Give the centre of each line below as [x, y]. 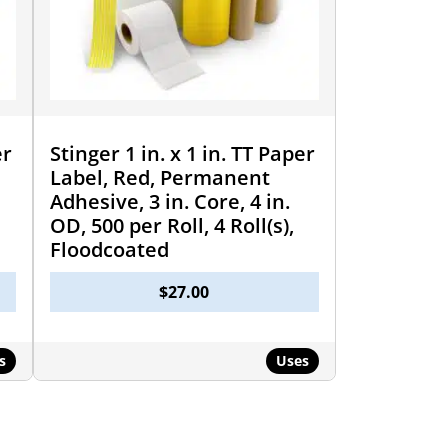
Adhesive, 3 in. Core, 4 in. [169, 201]
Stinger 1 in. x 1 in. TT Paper [182, 153]
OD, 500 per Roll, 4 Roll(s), [171, 225]
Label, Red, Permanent [159, 177]
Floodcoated [109, 249]
